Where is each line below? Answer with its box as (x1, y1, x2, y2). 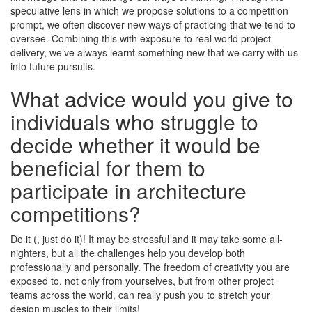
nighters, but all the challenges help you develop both (10, 246, 245, 260)
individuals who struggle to (10, 107, 258, 137)
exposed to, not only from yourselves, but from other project (10, 274, 274, 288)
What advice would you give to (10, 84, 293, 114)
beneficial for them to (10, 153, 205, 183)
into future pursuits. (10, 59, 95, 74)
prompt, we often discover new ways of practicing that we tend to (10, 17, 295, 32)
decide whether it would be (10, 130, 260, 160)
